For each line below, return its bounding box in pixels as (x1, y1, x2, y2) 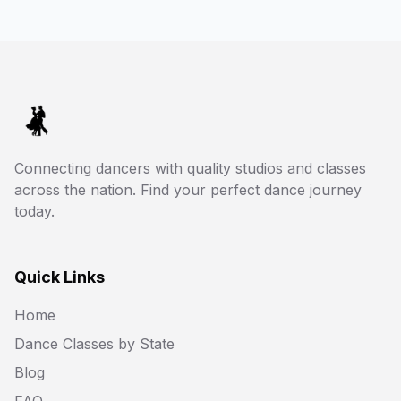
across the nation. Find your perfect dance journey (14, 181, 362, 199)
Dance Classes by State (14, 335, 175, 353)
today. (14, 202, 55, 220)
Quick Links (14, 268, 105, 286)
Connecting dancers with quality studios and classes (14, 159, 366, 177)
